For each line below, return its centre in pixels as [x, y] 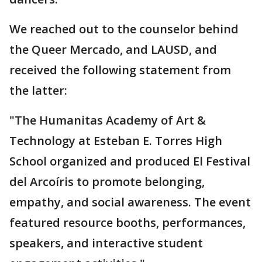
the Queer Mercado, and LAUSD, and [113, 49]
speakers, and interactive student [106, 243]
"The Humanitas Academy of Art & [108, 120]
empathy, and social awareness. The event [130, 202]
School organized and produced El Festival [130, 161]
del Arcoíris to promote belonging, [107, 182]
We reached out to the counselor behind [124, 29]
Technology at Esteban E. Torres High [116, 141]
